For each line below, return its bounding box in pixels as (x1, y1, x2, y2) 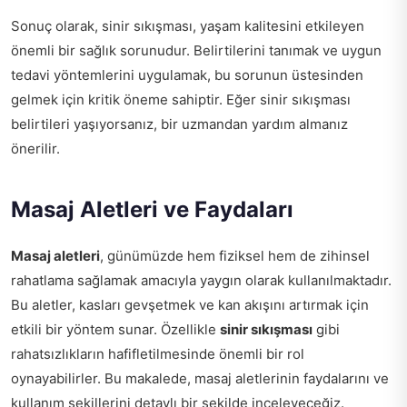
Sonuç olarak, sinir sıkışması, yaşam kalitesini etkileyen (11, 16, 364, 35)
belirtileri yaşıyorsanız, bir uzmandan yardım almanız (11, 114, 348, 133)
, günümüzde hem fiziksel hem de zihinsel (100, 246, 370, 264)
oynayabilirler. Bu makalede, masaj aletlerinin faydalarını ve (11, 369, 389, 387)
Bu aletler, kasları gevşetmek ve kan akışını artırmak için (11, 295, 369, 313)
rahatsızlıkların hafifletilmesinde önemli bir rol (11, 344, 304, 362)
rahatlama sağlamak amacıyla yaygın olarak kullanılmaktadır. (11, 271, 392, 289)
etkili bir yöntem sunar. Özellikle (11, 320, 220, 338)
